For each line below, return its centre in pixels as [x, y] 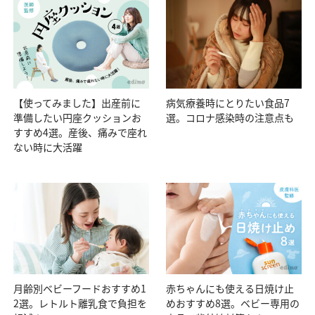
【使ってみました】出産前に [77, 102]
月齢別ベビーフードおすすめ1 [80, 288]
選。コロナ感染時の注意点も [230, 117]
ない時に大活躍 [48, 147]
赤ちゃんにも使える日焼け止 [230, 288]
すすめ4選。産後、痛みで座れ [80, 132]
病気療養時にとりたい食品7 [228, 102]
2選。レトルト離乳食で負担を [80, 303]
